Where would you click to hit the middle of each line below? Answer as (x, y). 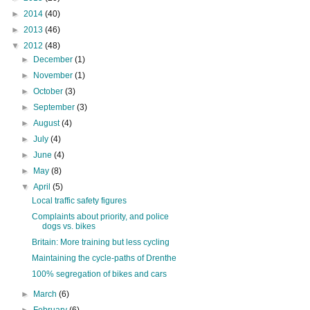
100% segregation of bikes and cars (99, 274)
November (54, 75)
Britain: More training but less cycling (100, 242)
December (54, 59)
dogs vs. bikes (69, 226)
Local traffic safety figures (79, 200)
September (55, 107)
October (49, 91)
